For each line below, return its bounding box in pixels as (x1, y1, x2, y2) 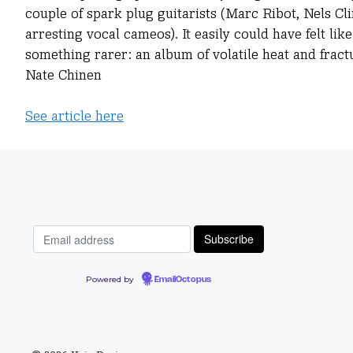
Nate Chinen (25, 66, 102, 84)
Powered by (85, 274, 136, 285)
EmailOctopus (154, 276, 211, 284)
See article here (25, 107, 124, 124)
